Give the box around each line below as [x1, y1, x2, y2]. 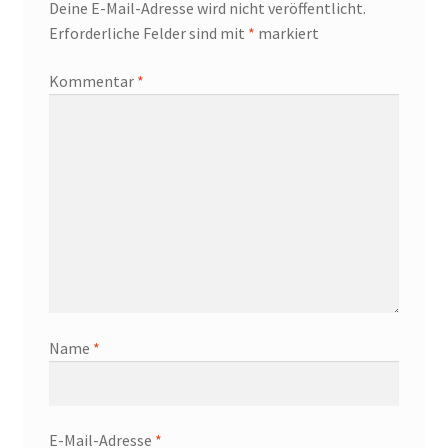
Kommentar [48, 70, 137, 91]
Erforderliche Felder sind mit [48, 23, 248, 44]
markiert [254, 23, 319, 44]
